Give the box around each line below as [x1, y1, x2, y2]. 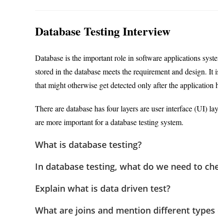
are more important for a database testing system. [35, 117, 183, 127]
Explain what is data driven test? [35, 182, 170, 195]
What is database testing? [35, 139, 142, 151]
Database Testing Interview [35, 22, 170, 40]
